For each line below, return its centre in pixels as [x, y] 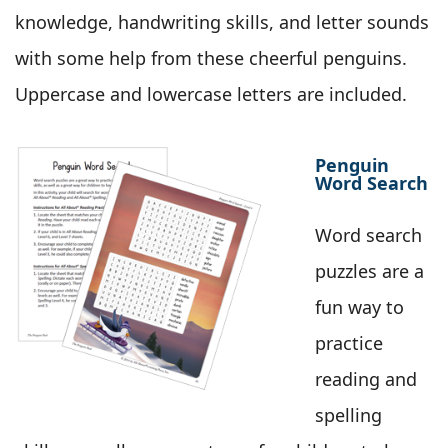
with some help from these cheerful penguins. [211, 58]
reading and [366, 379]
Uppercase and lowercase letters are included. [211, 94]
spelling [348, 415]
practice [349, 343]
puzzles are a [369, 271]
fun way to [359, 307]
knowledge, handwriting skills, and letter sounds [222, 22]
